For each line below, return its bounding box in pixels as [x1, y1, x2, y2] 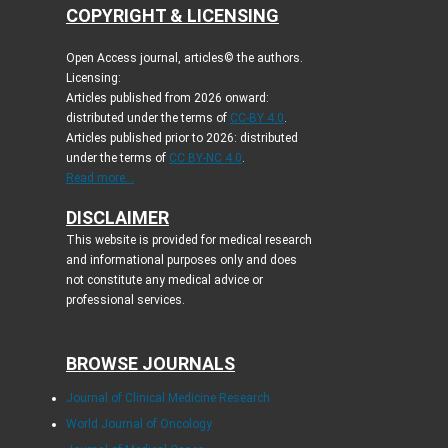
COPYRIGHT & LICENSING [65, 4, 279, 26]
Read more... [65, 170, 134, 185]
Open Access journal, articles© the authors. [65, 50, 303, 65]
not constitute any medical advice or [65, 272, 263, 287]
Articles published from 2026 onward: [65, 90, 269, 105]
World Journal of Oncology [65, 416, 212, 431]
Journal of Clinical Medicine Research [65, 390, 270, 405]
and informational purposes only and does [65, 252, 297, 267]
